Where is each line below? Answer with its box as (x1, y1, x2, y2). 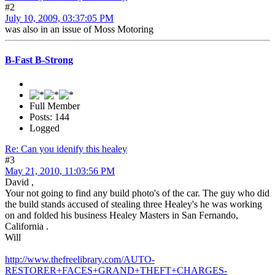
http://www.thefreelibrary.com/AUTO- (5, 254, 155, 265)
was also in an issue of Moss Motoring (5, 24, 153, 35)
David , (5, 176, 34, 187)
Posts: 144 (29, 111, 69, 122)
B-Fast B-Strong (5, 54, 73, 65)
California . (5, 220, 48, 231)
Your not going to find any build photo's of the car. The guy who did (5, 187, 269, 198)
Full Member (29, 100, 80, 111)
